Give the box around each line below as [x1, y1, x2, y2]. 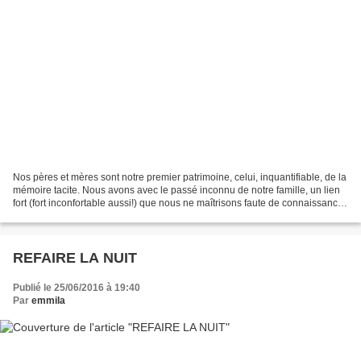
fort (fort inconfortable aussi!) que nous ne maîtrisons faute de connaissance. [13, 197, 346, 210]
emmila [31, 295, 65, 307]
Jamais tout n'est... [13, 210, 93, 222]
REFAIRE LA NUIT [13, 250, 137, 267]
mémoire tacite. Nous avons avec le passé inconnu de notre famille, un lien [13, 185, 340, 197]
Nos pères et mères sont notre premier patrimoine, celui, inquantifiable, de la [13, 172, 346, 184]
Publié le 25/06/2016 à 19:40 [13, 282, 140, 294]
